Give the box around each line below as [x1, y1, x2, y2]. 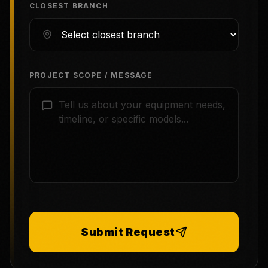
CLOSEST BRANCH [29, 1, 108, 10]
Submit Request [81, 226, 175, 238]
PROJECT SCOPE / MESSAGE [29, 71, 153, 80]
